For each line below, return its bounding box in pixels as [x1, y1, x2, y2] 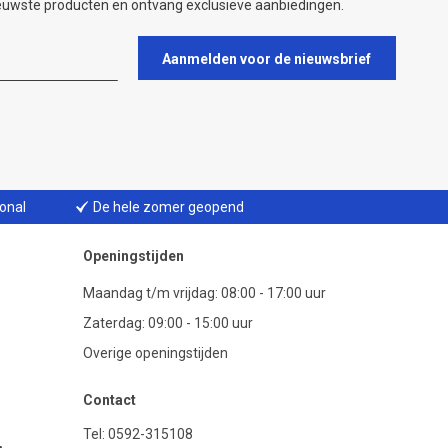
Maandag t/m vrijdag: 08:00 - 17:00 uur [83, 285, 326, 301]
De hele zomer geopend [93, 199, 245, 215]
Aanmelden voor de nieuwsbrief [162, 50, 372, 67]
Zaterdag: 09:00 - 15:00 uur [83, 315, 253, 331]
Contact [83, 392, 136, 408]
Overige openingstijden [83, 345, 228, 361]
